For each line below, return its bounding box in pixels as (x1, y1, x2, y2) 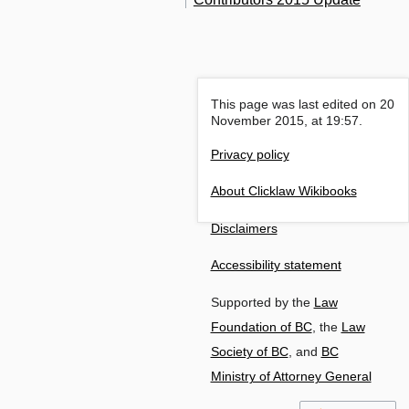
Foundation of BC (210, 320, 312, 334)
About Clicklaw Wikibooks (210, 184, 357, 199)
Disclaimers (210, 221, 278, 236)
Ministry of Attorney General (210, 369, 372, 383)
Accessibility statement (210, 258, 341, 273)
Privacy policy (210, 147, 289, 162)
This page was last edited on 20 (210, 98, 394, 112)
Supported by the (210, 295, 314, 309)
